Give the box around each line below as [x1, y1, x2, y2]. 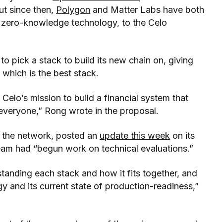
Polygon [56, 4, 91, 15]
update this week [100, 130, 170, 141]
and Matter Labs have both [90, 4, 205, 15]
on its [170, 130, 195, 141]
